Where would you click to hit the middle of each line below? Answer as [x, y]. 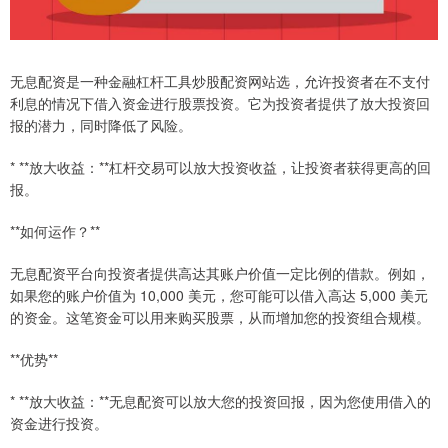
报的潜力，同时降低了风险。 [101, 125]
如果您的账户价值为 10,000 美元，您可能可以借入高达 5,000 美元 [219, 295]
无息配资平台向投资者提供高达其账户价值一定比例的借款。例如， [220, 273]
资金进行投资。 [59, 423]
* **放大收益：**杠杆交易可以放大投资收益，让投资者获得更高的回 [220, 167]
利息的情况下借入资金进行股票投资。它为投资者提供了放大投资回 [220, 103]
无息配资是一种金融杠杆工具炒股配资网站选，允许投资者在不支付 [220, 81]
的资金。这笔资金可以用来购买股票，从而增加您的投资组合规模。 [220, 317]
